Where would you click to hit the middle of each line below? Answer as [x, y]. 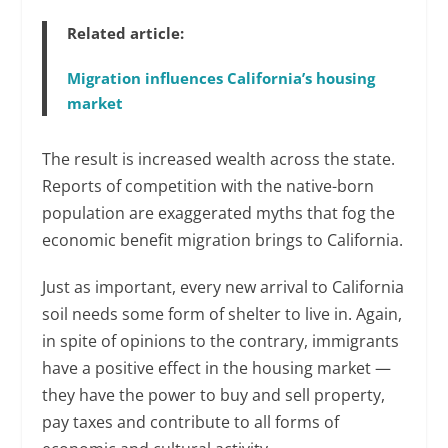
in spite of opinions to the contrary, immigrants [221, 341]
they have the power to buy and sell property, [214, 395]
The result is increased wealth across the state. [219, 159]
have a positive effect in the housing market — [217, 368]
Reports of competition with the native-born [208, 186]
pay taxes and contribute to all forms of [191, 422]
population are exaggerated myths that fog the [219, 213]
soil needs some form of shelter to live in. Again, [222, 314]
